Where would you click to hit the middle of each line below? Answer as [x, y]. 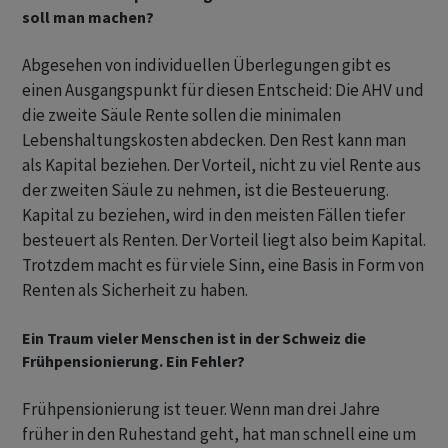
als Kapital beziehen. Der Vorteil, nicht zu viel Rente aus [221, 165]
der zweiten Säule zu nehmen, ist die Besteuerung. [205, 190]
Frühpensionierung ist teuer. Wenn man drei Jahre [201, 409]
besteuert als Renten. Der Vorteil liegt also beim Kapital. [224, 240]
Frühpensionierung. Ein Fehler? [133, 361]
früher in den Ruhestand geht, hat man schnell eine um [219, 434]
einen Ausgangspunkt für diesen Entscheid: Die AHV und [223, 90]
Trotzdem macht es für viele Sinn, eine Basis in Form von [223, 265]
